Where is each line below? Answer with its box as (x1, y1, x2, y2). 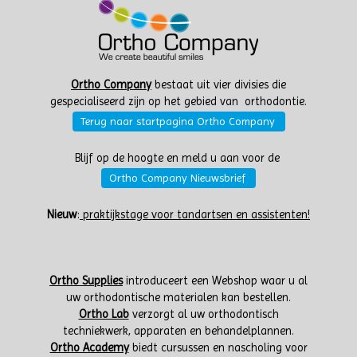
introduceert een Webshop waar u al (123, 274, 308, 288)
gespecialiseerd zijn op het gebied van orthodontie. (50, 95, 307, 108)
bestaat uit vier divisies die (151, 78, 286, 92)
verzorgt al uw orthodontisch (128, 308, 279, 321)
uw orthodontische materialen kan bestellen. (66, 291, 291, 304)
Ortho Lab (78, 308, 129, 321)
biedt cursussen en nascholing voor (128, 341, 308, 355)
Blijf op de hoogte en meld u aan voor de (74, 151, 283, 165)
